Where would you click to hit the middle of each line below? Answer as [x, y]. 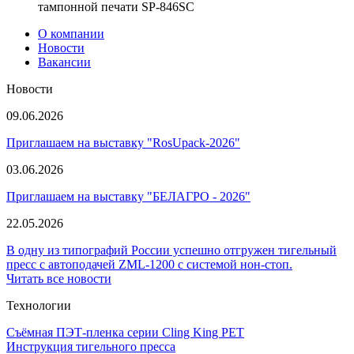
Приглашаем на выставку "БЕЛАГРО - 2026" [128, 197]
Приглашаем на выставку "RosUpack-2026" [123, 143]
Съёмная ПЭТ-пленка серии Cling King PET [125, 333]
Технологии [39, 306]
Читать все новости [59, 279]
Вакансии [64, 62]
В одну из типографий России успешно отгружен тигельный [171, 250]
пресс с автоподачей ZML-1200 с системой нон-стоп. [149, 265]
